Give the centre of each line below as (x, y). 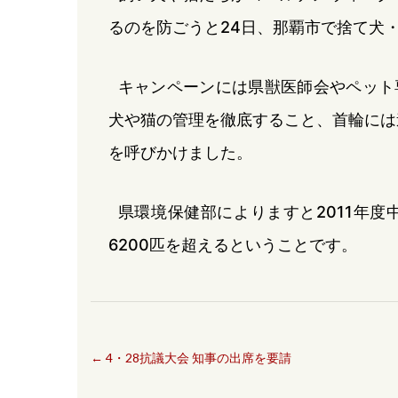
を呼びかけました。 (180, 152)
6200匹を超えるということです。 (233, 244)
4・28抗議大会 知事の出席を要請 (197, 357)
